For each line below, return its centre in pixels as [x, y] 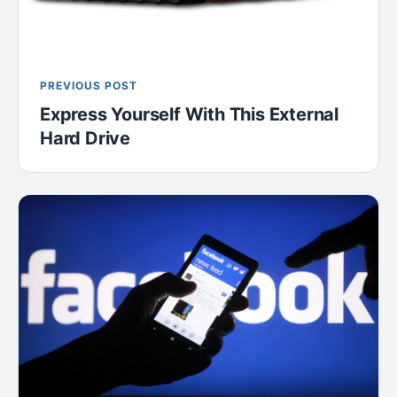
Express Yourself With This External [189, 114]
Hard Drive [86, 138]
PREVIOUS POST [89, 85]
